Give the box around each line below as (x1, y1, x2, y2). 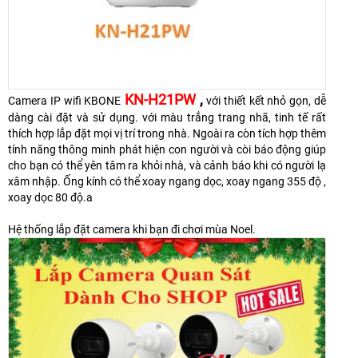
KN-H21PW (125, 90, 197, 108)
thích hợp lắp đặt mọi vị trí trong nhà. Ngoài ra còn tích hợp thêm (8, 126, 326, 140)
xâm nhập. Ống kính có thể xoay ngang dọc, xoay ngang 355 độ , (8, 174, 326, 188)
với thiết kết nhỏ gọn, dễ (203, 93, 327, 107)
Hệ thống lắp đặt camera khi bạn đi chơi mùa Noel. (8, 222, 256, 236)
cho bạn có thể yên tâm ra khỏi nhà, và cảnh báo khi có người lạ (8, 158, 326, 172)
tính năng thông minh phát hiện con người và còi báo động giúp (8, 142, 326, 156)
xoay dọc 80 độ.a (8, 190, 93, 204)
